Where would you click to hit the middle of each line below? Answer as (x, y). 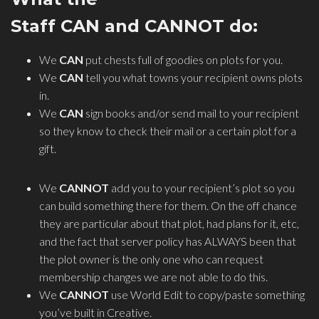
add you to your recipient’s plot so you (202, 188)
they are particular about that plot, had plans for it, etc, (169, 224)
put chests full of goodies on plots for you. (183, 60)
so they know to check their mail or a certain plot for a (168, 131)
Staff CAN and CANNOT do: (134, 26)
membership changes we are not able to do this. (153, 277)
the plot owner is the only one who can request (151, 259)
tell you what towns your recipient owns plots (193, 78)
